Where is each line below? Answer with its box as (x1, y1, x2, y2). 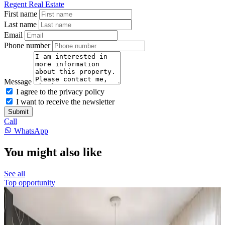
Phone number (4, 41, 50, 50)
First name (4, 9, 37, 18)
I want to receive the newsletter (16, 97, 115, 106)
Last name (4, 20, 37, 29)
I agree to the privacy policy (16, 87, 104, 96)
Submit (8, 107, 29, 116)
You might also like (4, 145, 102, 159)
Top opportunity (4, 178, 55, 187)
